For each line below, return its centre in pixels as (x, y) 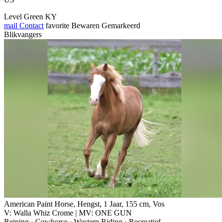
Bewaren (85, 25)
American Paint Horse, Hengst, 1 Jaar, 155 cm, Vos (84, 204)
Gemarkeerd (121, 25)
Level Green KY (30, 16)
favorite (57, 25)
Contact (30, 25)
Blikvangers (23, 34)
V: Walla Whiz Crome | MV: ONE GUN (68, 213)
